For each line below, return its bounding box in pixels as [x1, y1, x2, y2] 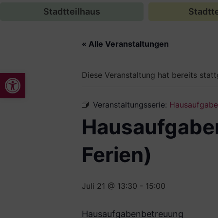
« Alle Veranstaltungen [82, 39, 169, 49]
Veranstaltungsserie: [93, 100, 169, 109]
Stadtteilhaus [43, 6, 100, 17]
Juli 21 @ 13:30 [82, 181, 137, 191]
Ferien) [82, 142, 152, 167]
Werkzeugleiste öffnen [4, 68, 53, 87]
